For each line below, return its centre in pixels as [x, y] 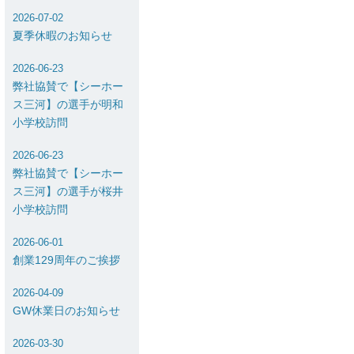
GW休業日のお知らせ [66, 311]
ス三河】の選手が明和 [68, 104]
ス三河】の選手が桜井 [68, 191]
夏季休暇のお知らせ [62, 36]
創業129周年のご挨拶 [66, 260]
